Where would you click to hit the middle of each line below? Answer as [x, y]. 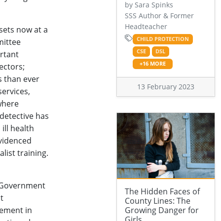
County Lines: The [158, 201]
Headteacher [146, 27]
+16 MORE [152, 64]
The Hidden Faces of [162, 192]
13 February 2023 [166, 87]
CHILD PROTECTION [163, 39]
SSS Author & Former [159, 16]
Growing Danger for [162, 210]
